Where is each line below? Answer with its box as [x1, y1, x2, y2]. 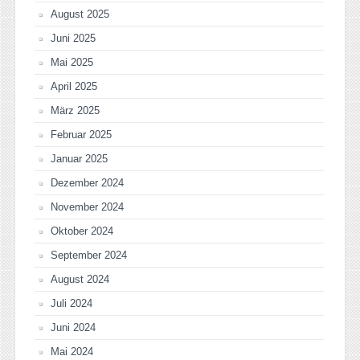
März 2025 [51, 104, 100, 117]
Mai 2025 [51, 56, 93, 69]
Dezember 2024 [51, 177, 124, 190]
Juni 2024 [51, 321, 96, 334]
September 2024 [51, 249, 127, 262]
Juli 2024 [51, 297, 92, 310]
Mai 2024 [51, 346, 93, 358]
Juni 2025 [51, 32, 96, 45]
